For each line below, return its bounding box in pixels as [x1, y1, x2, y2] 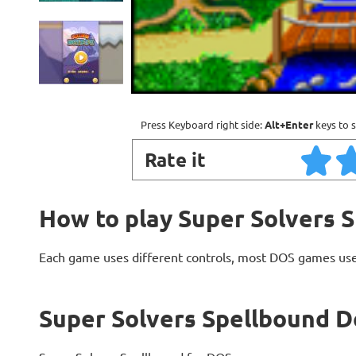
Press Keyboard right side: [141, 118, 265, 131]
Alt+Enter [265, 118, 313, 131]
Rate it [144, 147, 206, 172]
